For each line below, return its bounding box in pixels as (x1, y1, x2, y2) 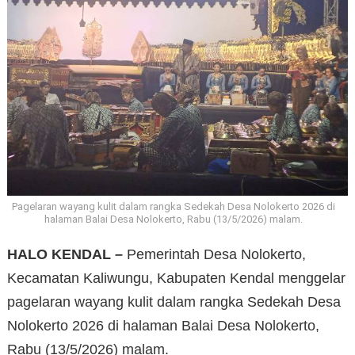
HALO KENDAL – (7, 246, 123, 263)
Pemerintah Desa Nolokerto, (123, 246, 306, 263)
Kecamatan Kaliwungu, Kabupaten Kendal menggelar (7, 270, 345, 287)
